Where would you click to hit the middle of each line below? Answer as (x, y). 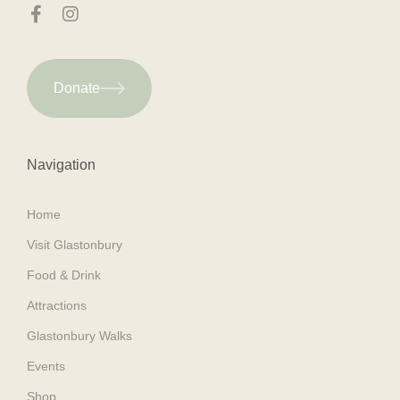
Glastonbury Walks (79, 335)
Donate (77, 87)
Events (46, 366)
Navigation (61, 164)
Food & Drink (64, 275)
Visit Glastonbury (75, 244)
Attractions (57, 305)
